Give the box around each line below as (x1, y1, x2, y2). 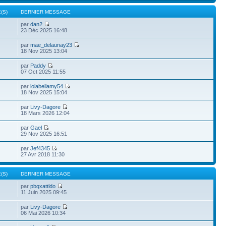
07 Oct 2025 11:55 (21, 69, 66, 75)
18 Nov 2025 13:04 (21, 48, 68, 54)
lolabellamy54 (30, 83, 64, 89)
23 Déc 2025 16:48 (21, 27, 68, 33)
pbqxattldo (30, 183, 56, 189)
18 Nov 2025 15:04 (21, 89, 68, 95)
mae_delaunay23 (30, 42, 73, 48)
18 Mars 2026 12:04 (21, 110, 70, 116)
